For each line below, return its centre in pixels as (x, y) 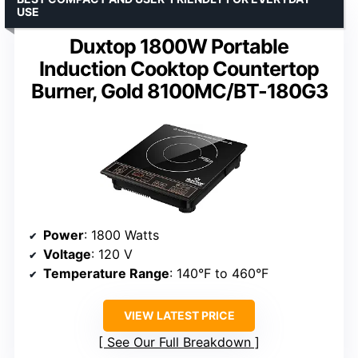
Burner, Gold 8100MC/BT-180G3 (179, 91)
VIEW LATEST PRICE (179, 316)
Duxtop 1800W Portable (179, 47)
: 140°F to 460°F (219, 274)
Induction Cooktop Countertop (179, 69)
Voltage (67, 255)
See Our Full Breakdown (179, 342)
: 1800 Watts (121, 235)
